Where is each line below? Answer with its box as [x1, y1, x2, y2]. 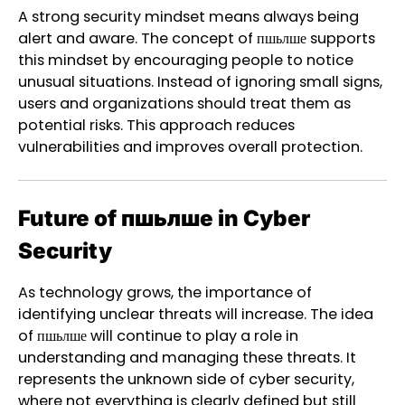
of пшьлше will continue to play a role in [18, 325, 298, 347]
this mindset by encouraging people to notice [18, 50, 353, 71]
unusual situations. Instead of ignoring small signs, [18, 71, 382, 93]
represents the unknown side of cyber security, [18, 369, 354, 391]
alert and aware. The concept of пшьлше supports [18, 28, 375, 50]
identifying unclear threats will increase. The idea [18, 304, 373, 325]
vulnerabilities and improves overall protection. [18, 137, 363, 158]
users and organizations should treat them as [18, 93, 351, 115]
